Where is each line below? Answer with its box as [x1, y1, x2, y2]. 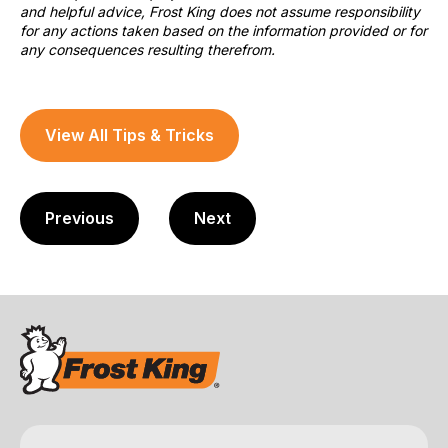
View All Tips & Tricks [45, 124, 214, 145]
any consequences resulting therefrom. [20, 40, 275, 58]
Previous [45, 207, 114, 228]
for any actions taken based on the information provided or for [20, 21, 427, 39]
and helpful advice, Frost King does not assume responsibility [20, 2, 420, 20]
